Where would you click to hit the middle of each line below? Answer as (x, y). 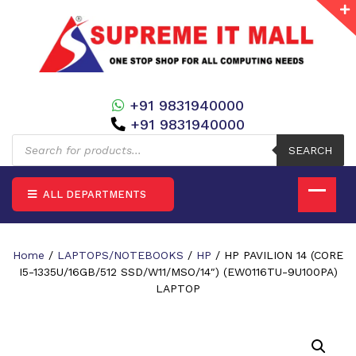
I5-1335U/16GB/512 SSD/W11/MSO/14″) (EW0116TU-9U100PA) (178, 271)
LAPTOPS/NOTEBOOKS (120, 255)
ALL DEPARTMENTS (93, 194)
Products (35, 139)
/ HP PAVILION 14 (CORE (277, 255)
